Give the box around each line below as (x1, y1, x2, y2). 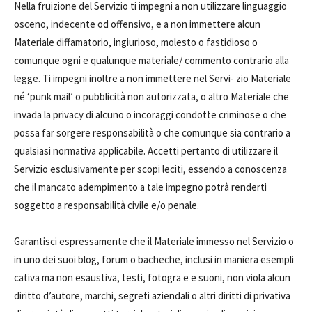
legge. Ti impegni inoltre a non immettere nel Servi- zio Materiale (14, 72, 291, 85)
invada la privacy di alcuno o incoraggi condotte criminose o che (14, 108, 286, 121)
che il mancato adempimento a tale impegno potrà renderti (14, 180, 267, 194)
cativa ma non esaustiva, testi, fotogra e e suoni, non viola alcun (14, 271, 290, 284)
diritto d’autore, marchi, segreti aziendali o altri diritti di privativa (14, 289, 290, 302)
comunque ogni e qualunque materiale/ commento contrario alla (14, 54, 289, 67)
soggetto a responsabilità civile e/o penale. (14, 198, 199, 212)
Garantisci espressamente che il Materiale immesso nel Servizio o (14, 235, 294, 248)
